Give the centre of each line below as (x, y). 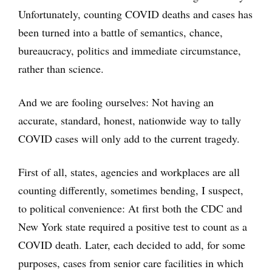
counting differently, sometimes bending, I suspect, (131, 190)
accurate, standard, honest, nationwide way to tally (130, 120)
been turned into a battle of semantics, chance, (121, 32)
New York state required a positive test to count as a (133, 226)
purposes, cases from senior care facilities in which (131, 263)
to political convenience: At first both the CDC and (130, 208)
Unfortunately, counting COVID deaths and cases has (135, 14)
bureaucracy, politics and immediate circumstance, (130, 50)
